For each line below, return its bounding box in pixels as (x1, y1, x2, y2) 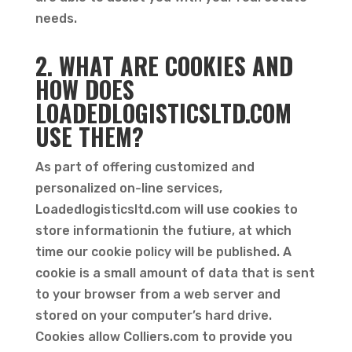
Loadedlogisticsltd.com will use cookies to (35, 202, 298, 217)
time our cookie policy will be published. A (35, 244, 291, 259)
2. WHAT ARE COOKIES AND (35, 48, 293, 83)
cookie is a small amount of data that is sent (35, 266, 315, 280)
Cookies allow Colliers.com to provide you (35, 329, 292, 344)
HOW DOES (35, 71, 134, 107)
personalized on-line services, (35, 181, 222, 196)
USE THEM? (35, 119, 144, 154)
